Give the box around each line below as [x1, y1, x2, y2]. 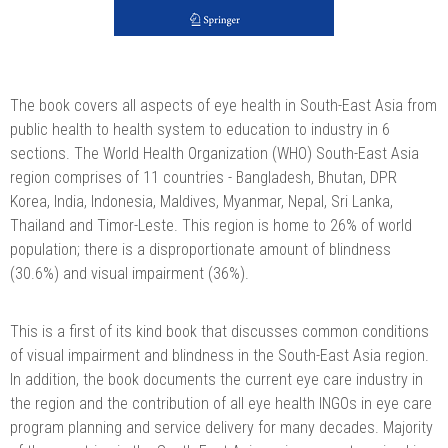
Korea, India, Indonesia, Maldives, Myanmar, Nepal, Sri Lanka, [10, 191, 393, 211]
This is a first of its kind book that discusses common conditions [10, 321, 429, 341]
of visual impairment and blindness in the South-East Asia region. [10, 345, 429, 365]
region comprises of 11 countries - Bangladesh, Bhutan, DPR [10, 167, 397, 187]
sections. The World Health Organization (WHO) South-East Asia [10, 143, 419, 163]
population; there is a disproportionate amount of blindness [10, 239, 391, 259]
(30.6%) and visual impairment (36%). [10, 263, 249, 283]
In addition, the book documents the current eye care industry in [10, 369, 423, 389]
